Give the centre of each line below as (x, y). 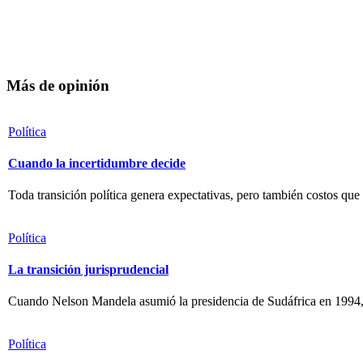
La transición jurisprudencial (88, 269)
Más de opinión (58, 85)
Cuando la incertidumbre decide (97, 163)
